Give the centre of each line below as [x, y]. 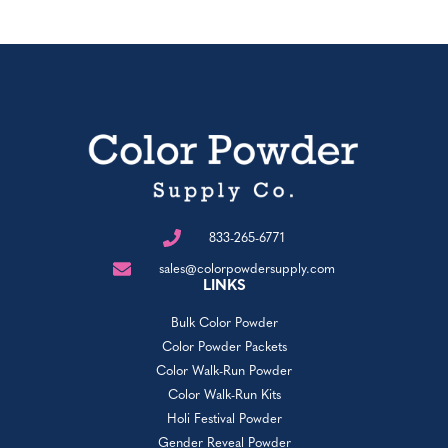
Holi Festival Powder [224, 419]
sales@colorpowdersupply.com [247, 269]
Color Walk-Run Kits [224, 395]
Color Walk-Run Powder [224, 371]
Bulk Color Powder [224, 323]
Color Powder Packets [224, 347]
